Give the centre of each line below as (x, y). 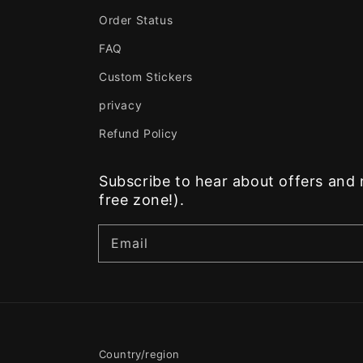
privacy (121, 105)
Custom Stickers (146, 77)
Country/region (139, 354)
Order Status (136, 20)
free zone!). (142, 200)
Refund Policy (139, 133)
